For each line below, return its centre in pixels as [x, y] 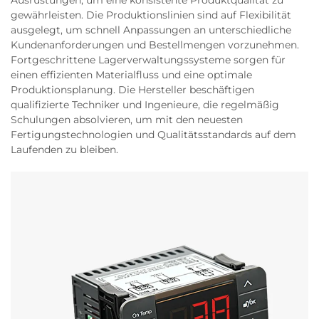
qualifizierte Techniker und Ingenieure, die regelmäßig [145, 105]
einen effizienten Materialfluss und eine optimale [131, 75]
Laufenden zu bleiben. [64, 150]
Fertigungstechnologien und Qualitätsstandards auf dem [153, 135]
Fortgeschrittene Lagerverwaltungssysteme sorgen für [148, 60]
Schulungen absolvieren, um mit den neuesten [127, 120]
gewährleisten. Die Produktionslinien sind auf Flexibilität [151, 15]
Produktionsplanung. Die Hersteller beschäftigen [132, 90]
